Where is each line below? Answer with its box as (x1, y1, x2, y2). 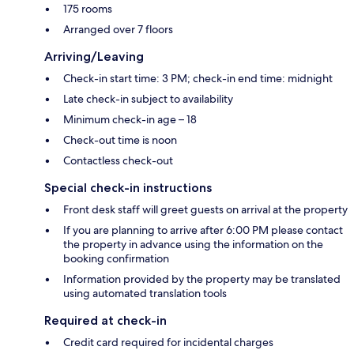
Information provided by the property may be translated (63, 272, 341, 287)
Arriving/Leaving (44, 49, 144, 65)
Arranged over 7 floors (63, 22, 173, 37)
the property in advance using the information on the (63, 237, 323, 252)
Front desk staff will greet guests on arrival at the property (63, 202, 348, 217)
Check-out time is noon (63, 133, 177, 148)
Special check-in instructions (44, 180, 212, 196)
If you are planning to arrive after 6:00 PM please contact (63, 223, 343, 238)
